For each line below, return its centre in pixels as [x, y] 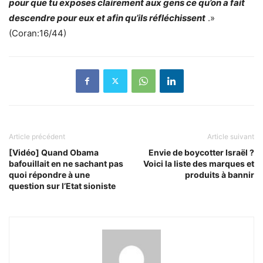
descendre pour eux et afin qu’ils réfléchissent [107, 18]
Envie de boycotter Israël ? [201, 152]
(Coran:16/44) [38, 33]
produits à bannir [220, 174]
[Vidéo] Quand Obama [54, 152]
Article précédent [37, 136]
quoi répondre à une [49, 174]
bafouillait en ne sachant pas [66, 163]
